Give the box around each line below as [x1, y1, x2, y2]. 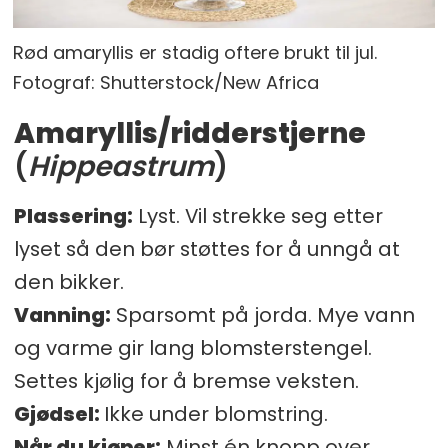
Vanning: [13, 301, 111, 330]
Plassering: [13, 202, 133, 231]
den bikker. [13, 268, 124, 297]
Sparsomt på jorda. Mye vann [110, 301, 415, 330]
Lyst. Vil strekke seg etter [132, 202, 383, 231]
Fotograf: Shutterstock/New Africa [13, 70, 320, 96]
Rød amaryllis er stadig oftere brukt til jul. [13, 40, 378, 66]
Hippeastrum [27, 147, 214, 187]
